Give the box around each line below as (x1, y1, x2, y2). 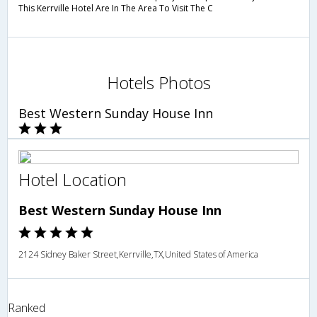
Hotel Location (18, 167, 127, 191)
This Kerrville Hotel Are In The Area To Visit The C (18, 1, 213, 14)
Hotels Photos (106, 70, 211, 94)
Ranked (8, 299, 45, 316)
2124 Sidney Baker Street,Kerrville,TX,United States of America (18, 248, 258, 260)
